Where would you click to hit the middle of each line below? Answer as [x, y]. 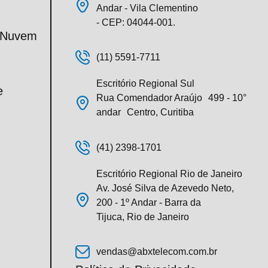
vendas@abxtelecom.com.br [157, 252]
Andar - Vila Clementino [147, 8]
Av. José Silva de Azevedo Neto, [165, 188]
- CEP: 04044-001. [136, 22]
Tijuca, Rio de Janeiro [143, 217]
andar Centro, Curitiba [145, 112]
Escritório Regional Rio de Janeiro [169, 173]
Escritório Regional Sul [148, 84]
